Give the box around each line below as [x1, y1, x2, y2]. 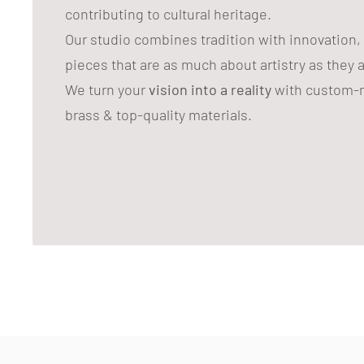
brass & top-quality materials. [65, 105, 252, 123]
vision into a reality [149, 80, 271, 98]
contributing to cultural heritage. [65, 4, 271, 23]
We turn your [65, 80, 149, 98]
